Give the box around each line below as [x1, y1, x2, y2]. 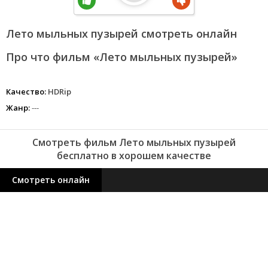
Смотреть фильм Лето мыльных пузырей [32, 136, 236, 149]
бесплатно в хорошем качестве [57, 149, 211, 162]
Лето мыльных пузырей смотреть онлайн [6, 26, 237, 41]
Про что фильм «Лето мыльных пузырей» [6, 50, 237, 64]
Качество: [6, 86, 46, 97]
